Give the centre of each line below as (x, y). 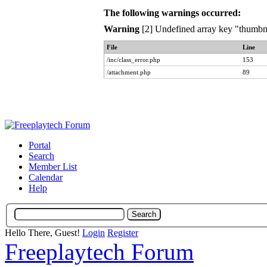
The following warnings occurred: (172, 13)
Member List (53, 167)
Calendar (46, 177)
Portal (40, 145)
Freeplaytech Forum (99, 252)
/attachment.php (128, 72)
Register (123, 232)
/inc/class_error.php (133, 60)
